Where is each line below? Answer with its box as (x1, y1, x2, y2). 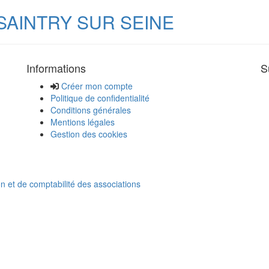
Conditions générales (50, 104, 131, 116)
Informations (26, 60, 86, 76)
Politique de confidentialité (50, 92, 150, 104)
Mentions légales (50, 116, 115, 128)
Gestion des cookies (50, 128, 127, 141)
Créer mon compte (61, 80, 133, 92)
